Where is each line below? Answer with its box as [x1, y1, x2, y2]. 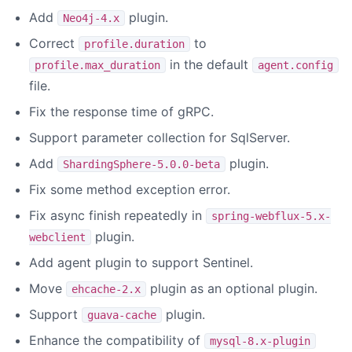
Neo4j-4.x [63, 12, 119, 25]
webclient [29, 231, 86, 244]
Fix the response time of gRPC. [29, 104, 214, 120]
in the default [166, 57, 252, 73]
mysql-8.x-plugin [210, 335, 310, 348]
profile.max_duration [35, 59, 160, 72]
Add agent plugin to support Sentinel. [29, 255, 253, 271]
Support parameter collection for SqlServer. [29, 130, 290, 146]
